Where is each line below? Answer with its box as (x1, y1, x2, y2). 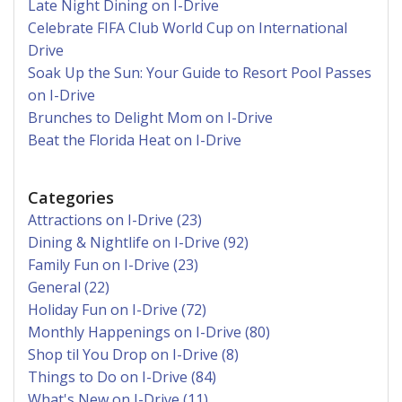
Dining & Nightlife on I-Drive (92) (28, 232, 249, 252)
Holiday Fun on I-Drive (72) (28, 299, 206, 319)
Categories (28, 186, 114, 208)
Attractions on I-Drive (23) (28, 209, 202, 230)
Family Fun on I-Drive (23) (28, 254, 198, 275)
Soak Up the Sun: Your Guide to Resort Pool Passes (28, 62, 371, 83)
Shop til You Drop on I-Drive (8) (28, 344, 239, 364)
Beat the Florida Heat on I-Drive (28, 129, 241, 150)
